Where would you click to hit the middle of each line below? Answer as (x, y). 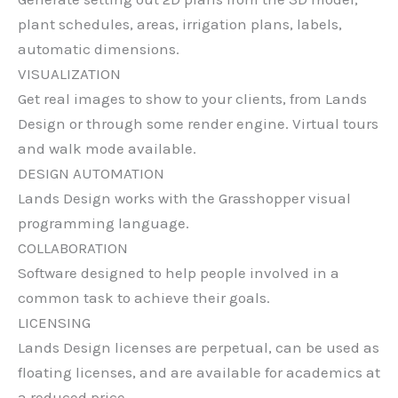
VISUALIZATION (69, 73)
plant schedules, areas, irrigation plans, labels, (180, 24)
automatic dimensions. (99, 48)
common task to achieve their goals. (144, 297)
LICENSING (54, 322)
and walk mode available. (107, 148)
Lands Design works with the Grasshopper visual (184, 198)
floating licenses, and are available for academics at (199, 372)
